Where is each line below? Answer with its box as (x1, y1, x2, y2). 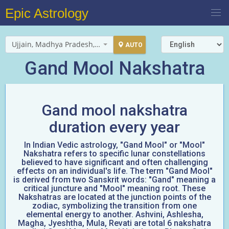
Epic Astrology (5, 6, 88, 21)
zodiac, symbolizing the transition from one (32, 201, 197, 211)
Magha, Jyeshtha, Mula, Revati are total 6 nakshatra (18, 218, 211, 228)
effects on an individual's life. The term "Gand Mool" (16, 166, 213, 176)
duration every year (49, 118, 180, 136)
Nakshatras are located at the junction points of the (18, 192, 211, 202)
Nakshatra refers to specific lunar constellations (24, 149, 205, 158)
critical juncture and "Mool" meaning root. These (24, 184, 205, 193)
